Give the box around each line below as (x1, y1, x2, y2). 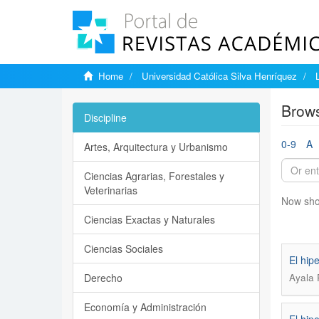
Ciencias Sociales (84, 241, 163, 256)
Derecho (84, 271, 122, 285)
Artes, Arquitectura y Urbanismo (84, 140, 228, 154)
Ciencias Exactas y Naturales (84, 212, 215, 226)
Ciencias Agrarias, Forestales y (84, 169, 224, 183)
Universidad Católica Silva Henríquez (142, 69, 297, 83)
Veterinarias (84, 183, 137, 197)
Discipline (84, 110, 127, 125)
